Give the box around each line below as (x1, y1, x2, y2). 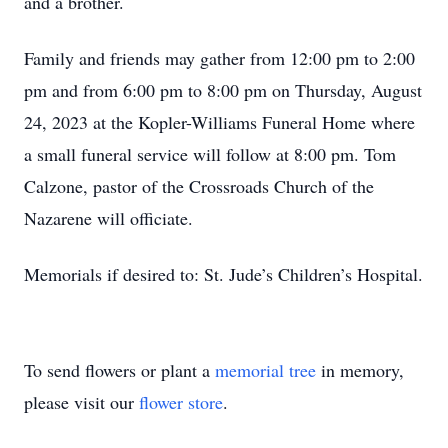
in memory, (316, 358, 404, 382)
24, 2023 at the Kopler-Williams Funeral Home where (24, 110, 415, 134)
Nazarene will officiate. (24, 206, 193, 230)
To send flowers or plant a (24, 358, 215, 382)
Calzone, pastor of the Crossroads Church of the (24, 174, 374, 198)
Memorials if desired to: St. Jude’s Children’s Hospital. (24, 262, 423, 286)
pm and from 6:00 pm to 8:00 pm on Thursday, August (24, 78, 422, 102)
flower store (139, 390, 223, 414)
